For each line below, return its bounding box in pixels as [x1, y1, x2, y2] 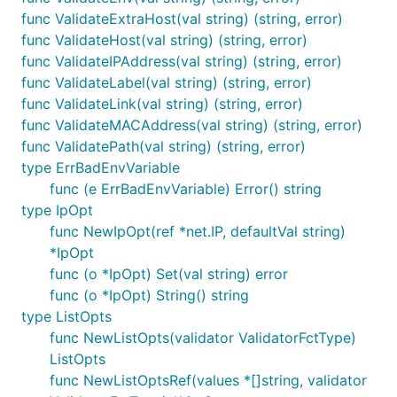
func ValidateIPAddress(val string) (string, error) [21, 52, 342, 70]
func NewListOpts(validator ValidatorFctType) [50, 329, 356, 346]
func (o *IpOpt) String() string [50, 286, 249, 304]
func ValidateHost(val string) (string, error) [21, 31, 307, 49]
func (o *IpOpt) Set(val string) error [50, 265, 288, 283]
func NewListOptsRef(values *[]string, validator [50, 371, 367, 389]
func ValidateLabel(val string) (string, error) [21, 74, 312, 91]
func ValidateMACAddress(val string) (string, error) [21, 116, 362, 134]
